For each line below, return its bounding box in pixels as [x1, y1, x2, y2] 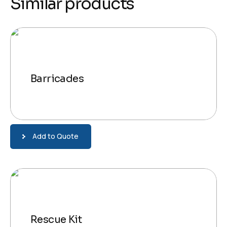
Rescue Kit [30, 213, 82, 226]
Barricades [30, 72, 84, 85]
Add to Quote [32, 131, 79, 141]
